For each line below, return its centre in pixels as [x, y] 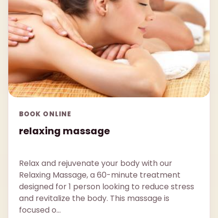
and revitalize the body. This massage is [94, 199]
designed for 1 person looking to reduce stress [107, 187]
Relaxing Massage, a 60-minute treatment [100, 175]
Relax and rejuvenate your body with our [96, 163]
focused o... [40, 210]
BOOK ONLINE [45, 114]
